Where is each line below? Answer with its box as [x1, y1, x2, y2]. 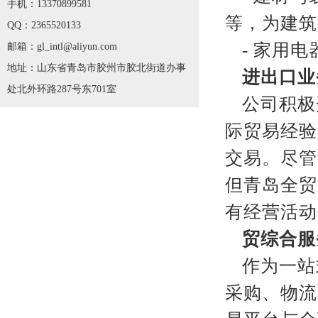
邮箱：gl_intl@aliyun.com [7, 41, 117, 52]
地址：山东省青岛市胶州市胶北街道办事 [7, 62, 186, 73]
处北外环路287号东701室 [7, 84, 116, 94]
